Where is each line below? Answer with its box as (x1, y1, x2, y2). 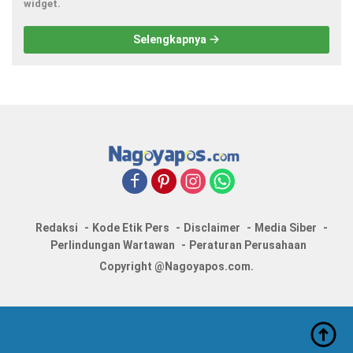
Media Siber (254, 221, 317, 234)
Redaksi (35, 221, 78, 234)
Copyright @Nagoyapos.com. (99, 259, 254, 273)
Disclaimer (183, 221, 240, 234)
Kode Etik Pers (91, 221, 169, 234)
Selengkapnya (133, 33, 209, 46)
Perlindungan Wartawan (50, 238, 175, 251)
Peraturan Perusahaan (188, 238, 307, 251)
